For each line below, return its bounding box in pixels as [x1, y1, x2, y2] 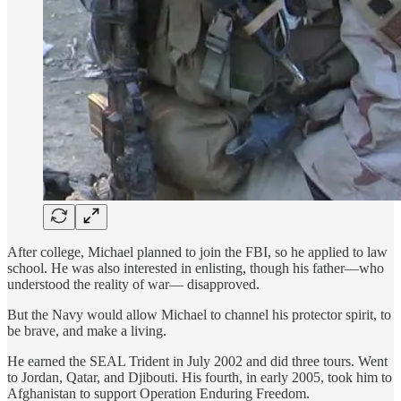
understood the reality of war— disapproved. [7, 277, 260, 293]
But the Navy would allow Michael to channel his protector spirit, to [7, 307, 391, 323]
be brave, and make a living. [7, 323, 166, 339]
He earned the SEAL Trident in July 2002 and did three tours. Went [7, 354, 388, 370]
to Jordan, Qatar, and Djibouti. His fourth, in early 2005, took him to [7, 370, 392, 386]
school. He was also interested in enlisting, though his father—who [7, 260, 384, 277]
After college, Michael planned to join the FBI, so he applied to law [7, 244, 388, 260]
